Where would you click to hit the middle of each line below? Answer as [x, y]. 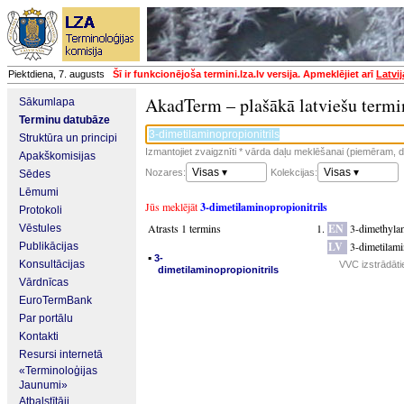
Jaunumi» [43, 385]
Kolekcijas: [294, 172]
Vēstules [40, 228]
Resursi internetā [61, 354]
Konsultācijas [52, 264]
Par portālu [46, 318]
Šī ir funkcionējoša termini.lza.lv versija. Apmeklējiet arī [244, 74]
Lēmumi [39, 192]
